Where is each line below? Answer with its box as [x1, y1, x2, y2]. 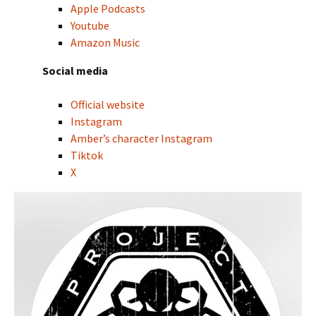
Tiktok [71, 148, 103, 163]
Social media [42, 63, 108, 78]
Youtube [71, 18, 109, 33]
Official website [71, 97, 145, 112]
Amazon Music [71, 35, 140, 50]
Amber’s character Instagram [71, 131, 212, 146]
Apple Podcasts [71, 1, 145, 16]
